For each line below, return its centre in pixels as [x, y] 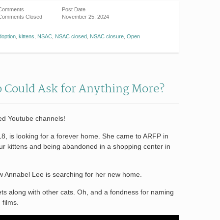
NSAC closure [107, 36]
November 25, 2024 [85, 16]
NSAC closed [71, 36]
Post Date [74, 9]
